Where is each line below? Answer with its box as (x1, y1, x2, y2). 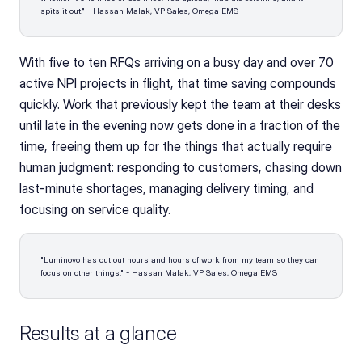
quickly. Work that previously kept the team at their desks (19, 96, 341, 112)
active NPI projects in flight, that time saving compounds (19, 75, 336, 91)
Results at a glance (19, 322, 177, 345)
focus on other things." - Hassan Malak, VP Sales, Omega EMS (40, 267, 277, 277)
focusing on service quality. (19, 201, 170, 217)
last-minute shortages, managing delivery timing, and (19, 180, 314, 196)
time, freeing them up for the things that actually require (19, 138, 332, 154)
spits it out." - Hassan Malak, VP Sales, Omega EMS (40, 6, 238, 15)
